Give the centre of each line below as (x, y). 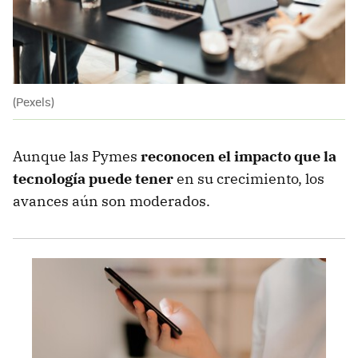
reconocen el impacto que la (239, 156)
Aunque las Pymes (77, 156)
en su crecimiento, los (249, 178)
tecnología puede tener (93, 178)
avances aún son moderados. (113, 201)
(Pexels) (34, 101)
